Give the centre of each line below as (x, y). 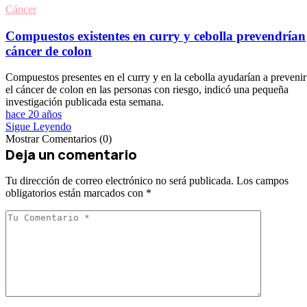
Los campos (262, 181)
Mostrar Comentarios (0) (59, 139)
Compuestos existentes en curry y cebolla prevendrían (156, 36)
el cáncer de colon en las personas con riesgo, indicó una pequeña (147, 90)
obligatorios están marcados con (76, 193)
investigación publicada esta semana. (85, 102)
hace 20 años (34, 114)
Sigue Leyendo (38, 127)
